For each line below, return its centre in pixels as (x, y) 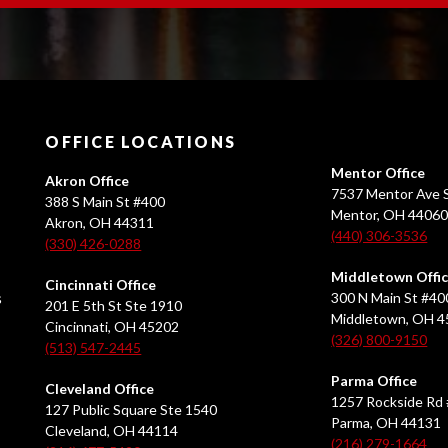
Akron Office (87, 181)
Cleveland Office (100, 389)
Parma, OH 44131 (386, 423)
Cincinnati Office (101, 285)
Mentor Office (378, 173)
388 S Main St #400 (105, 202)
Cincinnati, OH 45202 (112, 327)
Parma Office (374, 381)
